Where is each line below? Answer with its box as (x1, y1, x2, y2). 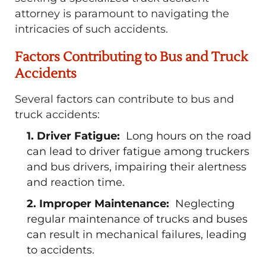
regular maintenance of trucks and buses (27, 213, 248, 226)
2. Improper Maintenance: (27, 197, 175, 210)
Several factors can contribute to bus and (15, 93, 234, 106)
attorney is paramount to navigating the (15, 7, 229, 20)
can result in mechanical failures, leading (27, 228, 246, 241)
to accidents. (27, 243, 94, 256)
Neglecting (175, 197, 235, 210)
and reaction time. (27, 176, 125, 189)
